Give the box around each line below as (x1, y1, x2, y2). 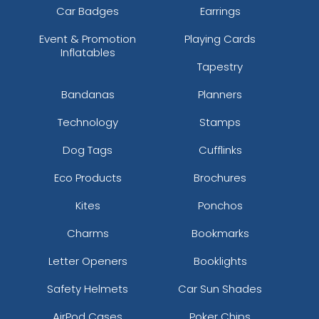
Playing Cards (184, 31, 256, 46)
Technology (57, 114, 118, 130)
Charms (66, 225, 109, 241)
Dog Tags (63, 142, 113, 157)
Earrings (199, 3, 241, 19)
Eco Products (53, 169, 122, 185)
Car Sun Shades (178, 281, 263, 296)
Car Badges (56, 3, 120, 19)
